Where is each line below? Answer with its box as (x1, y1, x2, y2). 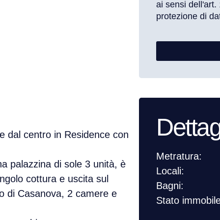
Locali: (156, 165, 185, 177)
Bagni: (156, 180, 184, 192)
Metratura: (156, 151, 202, 162)
